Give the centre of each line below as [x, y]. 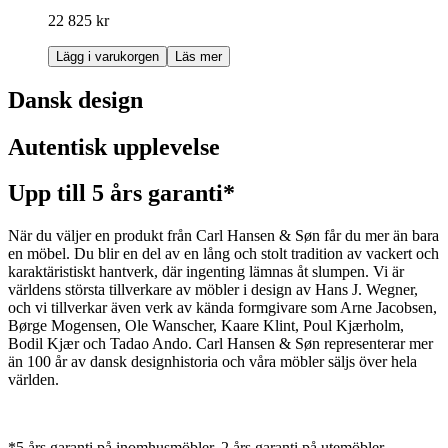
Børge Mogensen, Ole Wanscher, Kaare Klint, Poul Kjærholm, [206, 326]
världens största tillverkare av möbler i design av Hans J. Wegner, [213, 290]
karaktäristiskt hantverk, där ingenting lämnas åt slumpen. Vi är [206, 272]
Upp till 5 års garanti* [121, 193]
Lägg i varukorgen [107, 56]
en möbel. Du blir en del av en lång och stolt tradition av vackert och [223, 254]
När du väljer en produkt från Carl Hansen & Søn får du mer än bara [223, 236]
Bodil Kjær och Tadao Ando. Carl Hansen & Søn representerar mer [220, 344]
